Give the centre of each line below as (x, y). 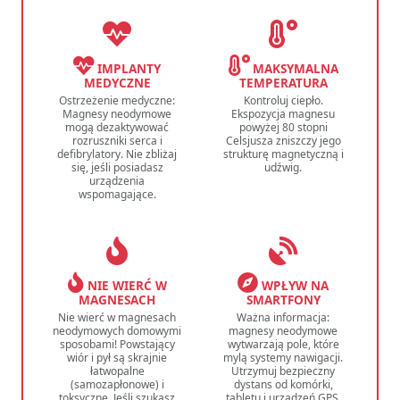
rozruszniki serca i (117, 141)
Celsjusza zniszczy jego (283, 141)
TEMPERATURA (283, 83)
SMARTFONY (283, 300)
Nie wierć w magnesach (117, 318)
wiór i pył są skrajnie (117, 358)
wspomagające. (117, 195)
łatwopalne (117, 371)
